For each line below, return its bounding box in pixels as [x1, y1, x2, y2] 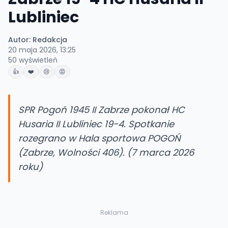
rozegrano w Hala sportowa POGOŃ [18, 132, 181, 145]
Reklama [100, 208, 128, 217]
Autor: [8, 35, 31, 45]
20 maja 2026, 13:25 [8, 45, 76, 55]
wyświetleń [17, 55, 58, 65]
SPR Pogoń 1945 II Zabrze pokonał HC [18, 103, 185, 116]
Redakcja [33, 35, 67, 45]
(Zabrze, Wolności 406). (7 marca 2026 [18, 146, 194, 159]
